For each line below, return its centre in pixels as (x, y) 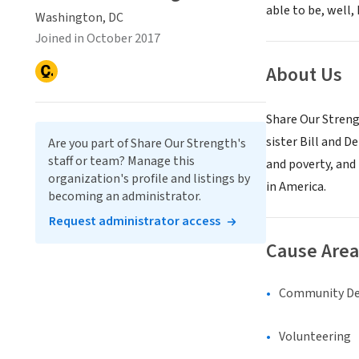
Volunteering (315, 337)
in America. (296, 187)
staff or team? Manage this (121, 161)
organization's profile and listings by (149, 179)
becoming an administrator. (125, 197)
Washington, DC (79, 18)
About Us (304, 75)
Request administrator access (135, 222)
